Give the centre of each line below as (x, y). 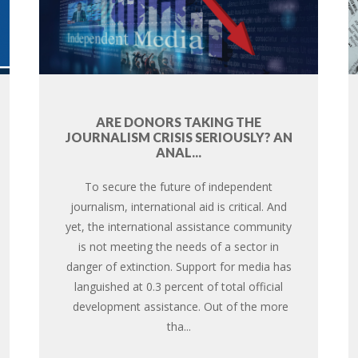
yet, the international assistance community (179, 226)
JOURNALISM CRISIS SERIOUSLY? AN (179, 137)
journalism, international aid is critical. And (179, 206)
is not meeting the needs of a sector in (179, 246)
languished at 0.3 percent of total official (179, 286)
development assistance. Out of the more (179, 306)
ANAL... (179, 152)
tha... (179, 326)
